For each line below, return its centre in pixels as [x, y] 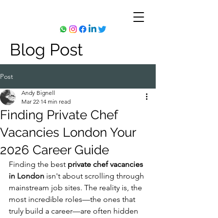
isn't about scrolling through [95, 176]
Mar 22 [30, 101]
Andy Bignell [38, 93]
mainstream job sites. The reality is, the [76, 188]
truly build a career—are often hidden [74, 211]
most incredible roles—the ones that [73, 199]
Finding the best [38, 164]
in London [27, 176]
